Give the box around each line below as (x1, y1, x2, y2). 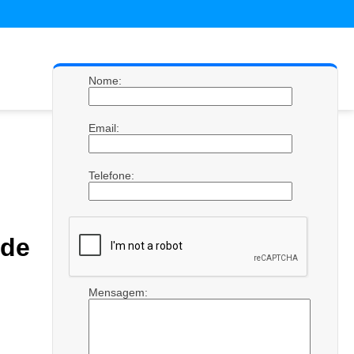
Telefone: (88, 169, 137, 182)
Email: (88, 122, 122, 134)
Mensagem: (88, 286, 151, 299)
